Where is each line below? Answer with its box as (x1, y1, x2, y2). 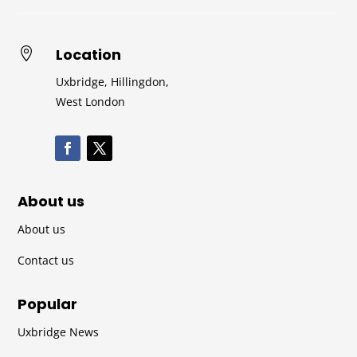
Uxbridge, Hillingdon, (55, 73, 169, 89)
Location (55, 44, 121, 65)
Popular (18, 293, 78, 314)
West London (55, 93, 125, 109)
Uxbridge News (18, 324, 100, 339)
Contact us (18, 252, 75, 268)
